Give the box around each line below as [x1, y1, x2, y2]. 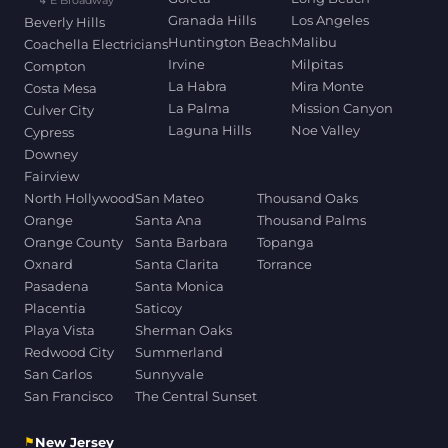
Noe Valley [291, 122, 360, 139]
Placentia [24, 300, 86, 317]
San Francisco [24, 388, 113, 405]
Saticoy [135, 300, 182, 317]
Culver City [24, 102, 94, 119]
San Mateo [135, 190, 204, 207]
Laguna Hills [168, 122, 251, 139]
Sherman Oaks [135, 322, 232, 339]
